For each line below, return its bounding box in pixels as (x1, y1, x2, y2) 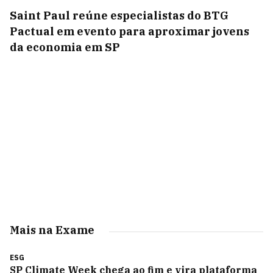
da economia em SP (10, 40, 120, 54)
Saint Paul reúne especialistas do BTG (10, 9, 229, 23)
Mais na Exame (10, 223, 94, 237)
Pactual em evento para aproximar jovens (10, 24, 249, 38)
